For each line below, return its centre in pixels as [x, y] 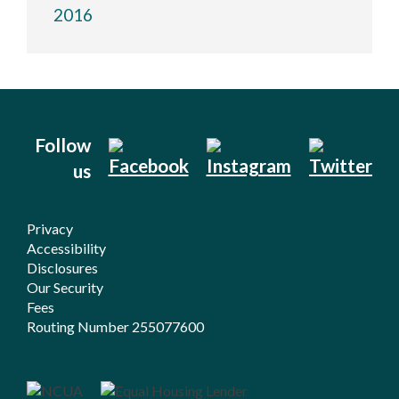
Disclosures [62, 268]
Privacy [50, 228]
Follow [62, 145]
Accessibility [66, 248]
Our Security [65, 287]
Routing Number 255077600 [115, 326]
